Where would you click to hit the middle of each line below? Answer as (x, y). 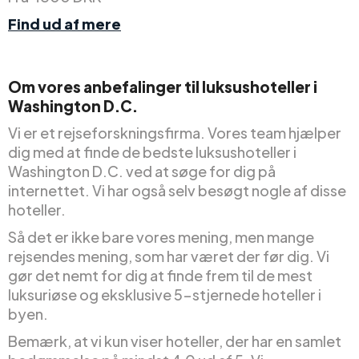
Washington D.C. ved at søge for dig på (142, 171)
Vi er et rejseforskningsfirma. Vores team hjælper (175, 133)
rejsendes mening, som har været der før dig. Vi (169, 256)
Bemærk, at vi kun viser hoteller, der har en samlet (175, 341)
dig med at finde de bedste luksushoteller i (152, 152)
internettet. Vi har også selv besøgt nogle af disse (177, 191)
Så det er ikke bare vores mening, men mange (161, 237)
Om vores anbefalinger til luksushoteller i (163, 87)
